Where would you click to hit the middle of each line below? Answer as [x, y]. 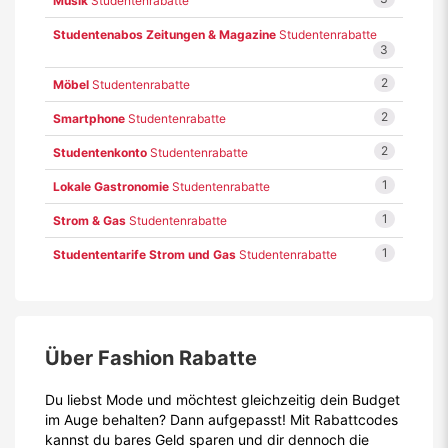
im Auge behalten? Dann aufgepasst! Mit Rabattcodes [221, 419]
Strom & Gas [89, 220]
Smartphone [89, 118]
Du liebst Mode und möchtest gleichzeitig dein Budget [222, 399]
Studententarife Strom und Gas [144, 254]
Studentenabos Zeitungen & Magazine [164, 34]
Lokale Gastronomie [111, 186]
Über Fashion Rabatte [151, 358]
